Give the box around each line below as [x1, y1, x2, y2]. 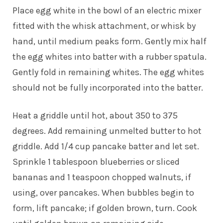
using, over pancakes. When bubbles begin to [12, 187, 194, 198]
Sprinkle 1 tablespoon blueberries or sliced [12, 156, 180, 167]
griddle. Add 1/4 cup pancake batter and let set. [12, 140, 199, 152]
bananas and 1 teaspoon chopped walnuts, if [12, 171, 191, 183]
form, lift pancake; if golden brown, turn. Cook [12, 202, 197, 214]
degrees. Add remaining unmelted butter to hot [12, 125, 202, 136]
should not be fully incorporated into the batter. [12, 82, 203, 93]
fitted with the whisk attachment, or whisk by [12, 20, 196, 31]
